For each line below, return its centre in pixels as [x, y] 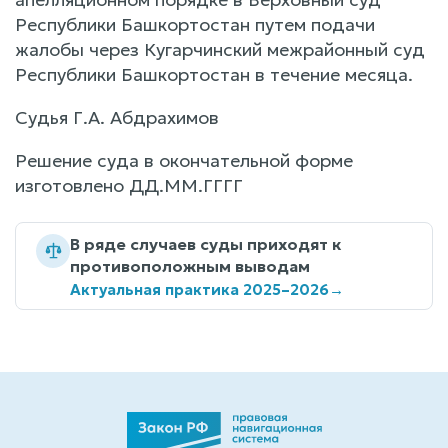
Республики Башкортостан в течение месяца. [214, 74]
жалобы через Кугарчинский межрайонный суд [220, 49]
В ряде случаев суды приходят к [205, 243]
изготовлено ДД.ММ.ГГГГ [129, 185]
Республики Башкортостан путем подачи [195, 24]
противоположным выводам [190, 265]
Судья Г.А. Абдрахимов [117, 117]
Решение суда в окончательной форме [184, 160]
